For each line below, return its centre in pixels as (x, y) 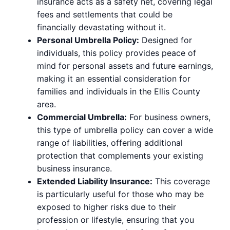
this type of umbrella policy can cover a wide (125, 130)
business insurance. (74, 169)
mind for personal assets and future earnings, (125, 66)
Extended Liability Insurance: (95, 181)
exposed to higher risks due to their (107, 207)
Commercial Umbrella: (82, 117)
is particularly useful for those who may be (120, 194)
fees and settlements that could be (105, 15)
